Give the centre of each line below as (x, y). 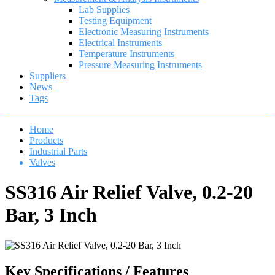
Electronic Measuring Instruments (144, 32)
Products (46, 140)
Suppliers (48, 76)
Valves (42, 162)
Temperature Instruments (126, 54)
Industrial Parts (58, 151)
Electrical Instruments (120, 43)
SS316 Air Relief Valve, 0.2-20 (129, 192)
